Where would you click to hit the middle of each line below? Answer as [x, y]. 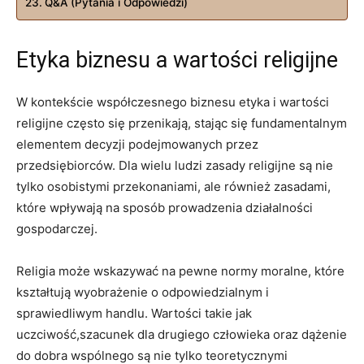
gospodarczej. [57, 228]
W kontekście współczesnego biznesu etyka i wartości [173, 102]
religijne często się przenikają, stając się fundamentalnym [182, 123]
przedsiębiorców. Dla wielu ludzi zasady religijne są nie [175, 165]
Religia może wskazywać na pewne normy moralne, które [180, 271]
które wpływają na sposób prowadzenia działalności [165, 207]
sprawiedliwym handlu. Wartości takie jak [134, 313]
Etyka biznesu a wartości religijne [177, 60]
